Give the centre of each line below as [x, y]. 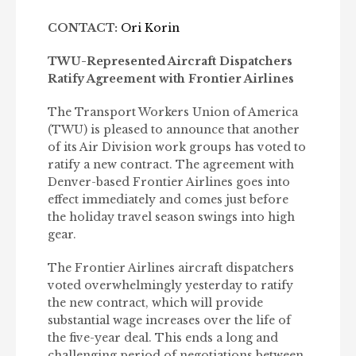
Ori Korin [150, 28]
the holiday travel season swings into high [171, 217]
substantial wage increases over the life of [169, 320]
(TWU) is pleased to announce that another [174, 130]
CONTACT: [83, 28]
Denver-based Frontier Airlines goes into [169, 182]
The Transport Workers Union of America [173, 112]
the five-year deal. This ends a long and [163, 338]
